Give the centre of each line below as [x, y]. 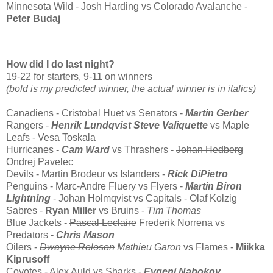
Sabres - [26, 211]
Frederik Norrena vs [181, 223]
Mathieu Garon [148, 247]
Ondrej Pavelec [40, 162]
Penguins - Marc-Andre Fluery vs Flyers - [96, 186]
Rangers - [29, 126]
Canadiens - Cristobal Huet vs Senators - [96, 113]
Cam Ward [86, 150]
